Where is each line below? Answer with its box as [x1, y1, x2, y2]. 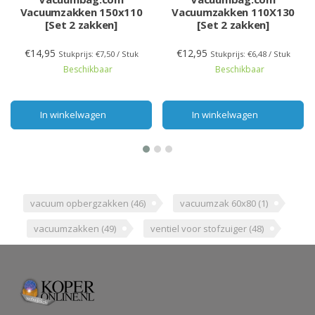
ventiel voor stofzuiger [150, 221, 249, 235]
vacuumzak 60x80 [179, 196, 258, 210]
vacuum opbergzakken [30, 196, 131, 210]
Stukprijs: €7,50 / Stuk [58, 48, 139, 59]
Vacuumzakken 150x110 [20, 4, 143, 19]
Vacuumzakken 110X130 [172, 4, 295, 19]
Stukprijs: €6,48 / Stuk [210, 48, 290, 59]
